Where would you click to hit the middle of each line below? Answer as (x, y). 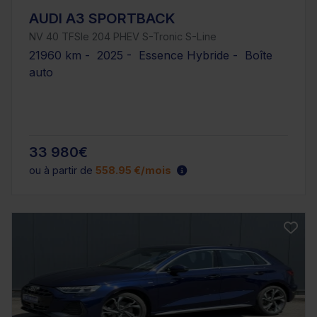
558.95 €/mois (133, 171)
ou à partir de (62, 171)
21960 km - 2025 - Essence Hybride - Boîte (151, 55)
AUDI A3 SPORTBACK (102, 18)
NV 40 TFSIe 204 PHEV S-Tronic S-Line (123, 36)
